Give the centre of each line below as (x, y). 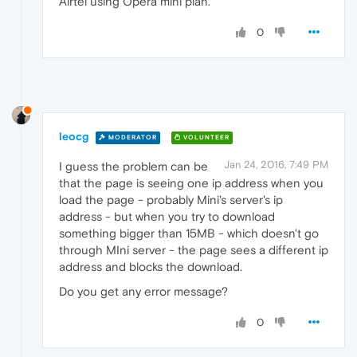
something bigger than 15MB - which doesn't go (189, 233)
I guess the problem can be (133, 167)
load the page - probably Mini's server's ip (171, 200)
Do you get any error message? (143, 292)
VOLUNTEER (205, 137)
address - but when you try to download (167, 217)
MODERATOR (131, 137)
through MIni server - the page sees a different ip (194, 250)
